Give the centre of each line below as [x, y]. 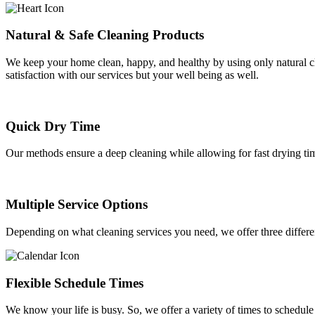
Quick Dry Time [53, 126]
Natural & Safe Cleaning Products [105, 35]
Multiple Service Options [77, 205]
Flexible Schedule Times [75, 283]
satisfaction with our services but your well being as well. [132, 75]
